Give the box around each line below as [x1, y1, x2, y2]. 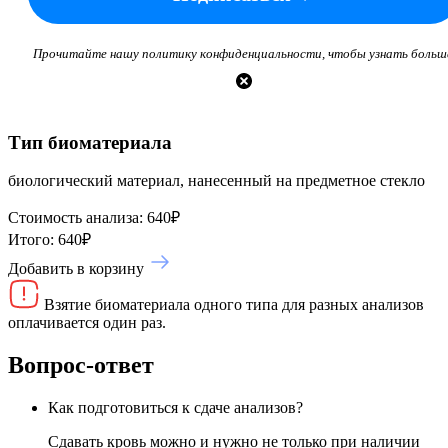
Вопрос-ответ [8, 352, 154, 379]
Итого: [8, 231, 54, 249]
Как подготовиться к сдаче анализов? [48, 399, 303, 417]
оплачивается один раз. [8, 314, 166, 332]
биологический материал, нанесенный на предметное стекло [8, 172, 425, 190]
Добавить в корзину [8, 260, 144, 278]
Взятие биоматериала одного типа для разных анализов [44, 296, 424, 314]
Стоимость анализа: [8, 209, 143, 227]
